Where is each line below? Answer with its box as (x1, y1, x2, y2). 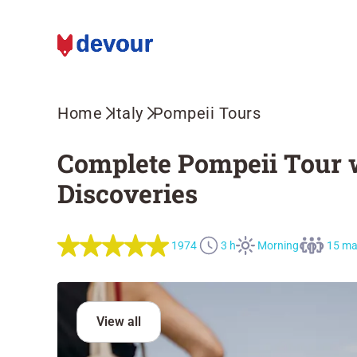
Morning (257, 239, 300, 252)
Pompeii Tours (152, 104, 261, 123)
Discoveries (57, 176, 198, 210)
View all (96, 314, 141, 329)
